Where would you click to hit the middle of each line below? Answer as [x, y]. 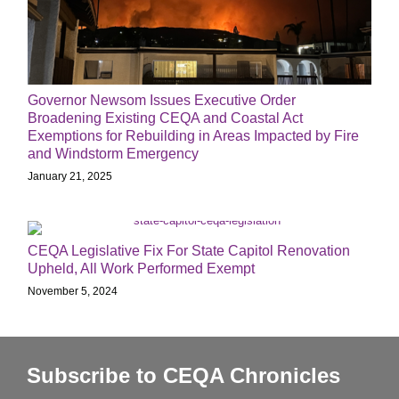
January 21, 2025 [70, 176]
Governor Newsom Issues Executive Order [162, 100]
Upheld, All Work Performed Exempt [141, 268]
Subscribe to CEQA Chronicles [183, 375]
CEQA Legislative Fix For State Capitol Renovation [189, 250]
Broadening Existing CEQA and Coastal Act [165, 118]
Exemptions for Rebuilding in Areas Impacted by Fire [193, 135]
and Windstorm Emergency [113, 153]
